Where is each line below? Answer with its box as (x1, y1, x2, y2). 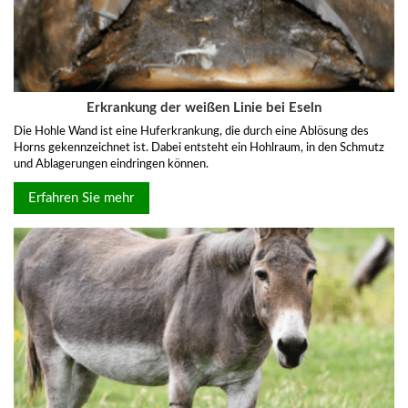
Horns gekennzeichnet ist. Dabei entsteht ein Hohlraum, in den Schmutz (14, 142, 384, 155)
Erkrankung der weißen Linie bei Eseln (87, 101, 321, 116)
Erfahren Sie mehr (28, 190, 135, 205)
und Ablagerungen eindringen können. (14, 158, 209, 171)
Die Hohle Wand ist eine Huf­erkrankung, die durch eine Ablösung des (14, 126, 369, 138)
